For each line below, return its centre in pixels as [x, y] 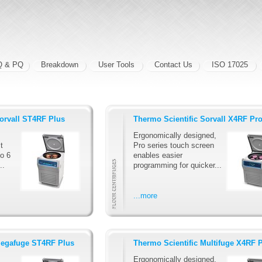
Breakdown [60, 65]
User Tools [116, 65]
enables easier [158, 155]
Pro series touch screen [174, 145]
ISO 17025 [230, 65]
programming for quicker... [177, 165]
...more [145, 195]
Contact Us [173, 65]
